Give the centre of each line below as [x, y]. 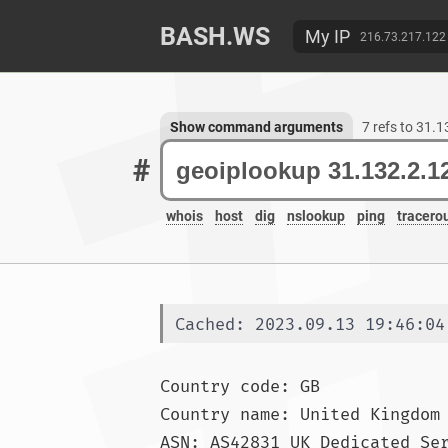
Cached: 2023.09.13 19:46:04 [310, 324]
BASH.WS [215, 36]
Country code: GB [240, 386]
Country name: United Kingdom [300, 414]
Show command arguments [256, 127]
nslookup [316, 216]
